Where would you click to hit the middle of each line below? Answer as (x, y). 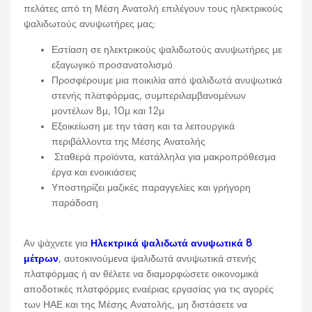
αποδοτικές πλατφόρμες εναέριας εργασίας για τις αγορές (149, 289)
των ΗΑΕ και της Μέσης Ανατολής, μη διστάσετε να (136, 304)
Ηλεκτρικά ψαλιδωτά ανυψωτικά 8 (170, 243)
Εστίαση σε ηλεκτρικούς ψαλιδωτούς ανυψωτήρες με (167, 49)
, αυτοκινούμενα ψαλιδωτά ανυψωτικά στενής (158, 258)
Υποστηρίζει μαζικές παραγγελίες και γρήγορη (151, 187)
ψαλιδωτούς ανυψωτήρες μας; (90, 24)
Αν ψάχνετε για (56, 243)
